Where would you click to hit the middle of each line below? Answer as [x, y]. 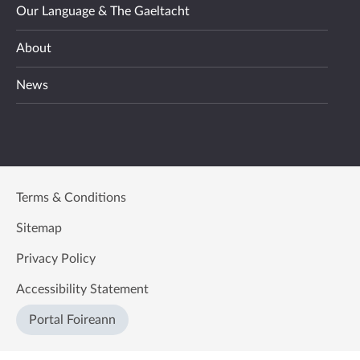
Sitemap [39, 229]
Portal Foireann [72, 320]
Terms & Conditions [71, 198]
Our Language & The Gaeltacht [103, 12]
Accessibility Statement [82, 290]
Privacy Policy [56, 259]
